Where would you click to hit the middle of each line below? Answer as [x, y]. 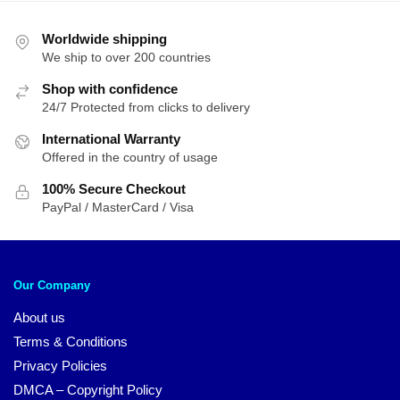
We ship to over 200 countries [126, 58]
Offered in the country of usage [130, 158]
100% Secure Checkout [114, 189]
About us [39, 317]
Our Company [52, 285]
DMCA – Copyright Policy [88, 389]
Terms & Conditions [71, 341]
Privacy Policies [60, 365]
